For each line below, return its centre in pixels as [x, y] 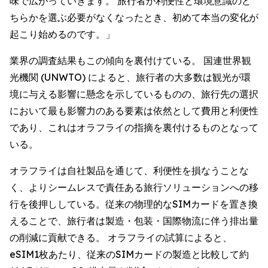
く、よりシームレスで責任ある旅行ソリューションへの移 [134, 187]
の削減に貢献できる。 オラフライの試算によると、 [121, 237]
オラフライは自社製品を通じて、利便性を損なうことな [129, 170]
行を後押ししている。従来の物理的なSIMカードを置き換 [134, 204]
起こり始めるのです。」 [62, 34]
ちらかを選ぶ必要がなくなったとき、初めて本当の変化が [134, 17]
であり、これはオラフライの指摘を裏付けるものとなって [134, 127]
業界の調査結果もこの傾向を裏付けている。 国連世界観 [130, 60]
